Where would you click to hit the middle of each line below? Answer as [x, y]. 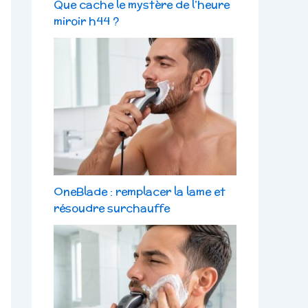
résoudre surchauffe [112, 208]
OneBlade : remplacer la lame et [140, 191]
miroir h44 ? [86, 21]
